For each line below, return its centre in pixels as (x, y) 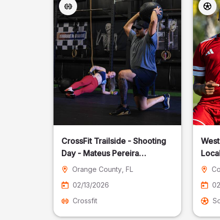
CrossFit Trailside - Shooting (114, 141)
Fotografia (81, 165)
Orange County (97, 169)
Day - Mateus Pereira (100, 153)
